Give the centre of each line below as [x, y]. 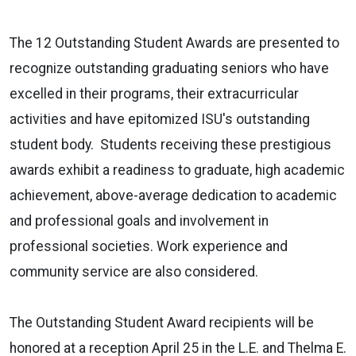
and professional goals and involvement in [139, 221]
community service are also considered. [134, 271]
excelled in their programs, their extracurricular [154, 93]
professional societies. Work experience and [149, 246]
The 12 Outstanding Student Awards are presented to [174, 43]
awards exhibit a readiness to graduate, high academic [177, 170]
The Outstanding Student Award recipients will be [162, 322]
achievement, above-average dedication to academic [173, 195]
